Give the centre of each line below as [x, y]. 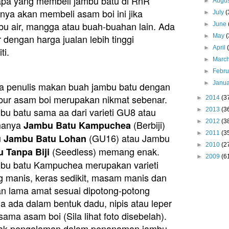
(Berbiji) [148, 124]
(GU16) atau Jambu [130, 138]
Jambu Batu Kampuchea [77, 125]
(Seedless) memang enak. [105, 151]
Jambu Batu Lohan [47, 138]
